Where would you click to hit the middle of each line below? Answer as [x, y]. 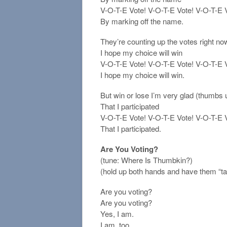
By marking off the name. [142, 21]
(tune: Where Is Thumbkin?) [146, 160]
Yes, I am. [117, 214]
